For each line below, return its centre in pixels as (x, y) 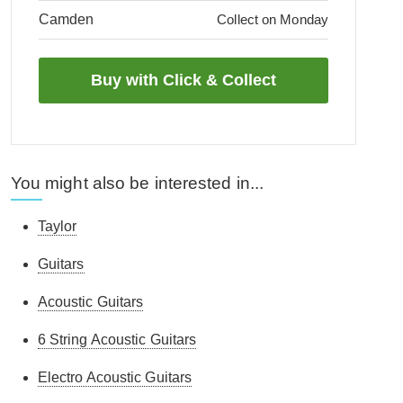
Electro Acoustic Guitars (115, 377)
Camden (66, 19)
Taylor (57, 226)
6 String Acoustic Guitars (117, 340)
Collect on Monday (273, 19)
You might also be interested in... (137, 183)
